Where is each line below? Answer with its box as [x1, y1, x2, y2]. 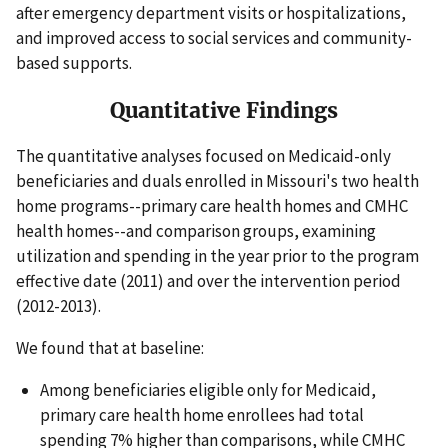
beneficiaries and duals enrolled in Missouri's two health [16, 170, 419, 193]
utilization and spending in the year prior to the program [16, 245, 419, 268]
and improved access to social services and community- [16, 27, 412, 50]
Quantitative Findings [110, 96, 338, 124]
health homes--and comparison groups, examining [16, 220, 376, 243]
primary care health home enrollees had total [40, 404, 364, 427]
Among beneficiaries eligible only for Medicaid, [40, 379, 376, 402]
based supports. [16, 52, 132, 75]
